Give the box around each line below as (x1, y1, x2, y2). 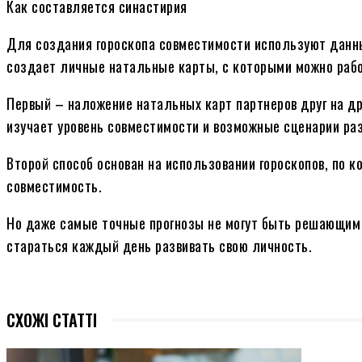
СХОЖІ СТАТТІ (6, 307, 97, 332)
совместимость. (6, 175, 102, 196)
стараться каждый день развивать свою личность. (6, 234, 312, 256)
